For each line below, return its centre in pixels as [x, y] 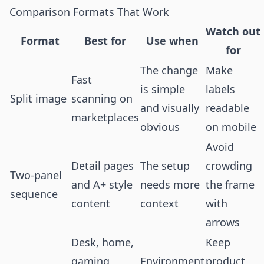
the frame [230, 184]
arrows [223, 222]
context [159, 203]
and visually [170, 108]
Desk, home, [103, 242]
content [91, 203]
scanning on [102, 98]
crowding [229, 166]
